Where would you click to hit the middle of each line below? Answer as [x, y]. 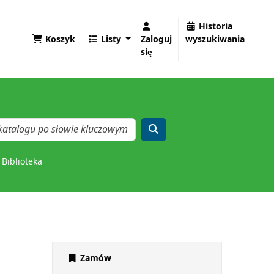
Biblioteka [22, 162]
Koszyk [60, 39]
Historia [216, 26]
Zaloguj [156, 39]
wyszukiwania [215, 39]
